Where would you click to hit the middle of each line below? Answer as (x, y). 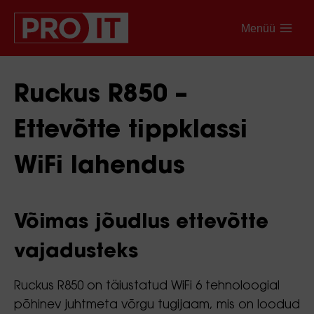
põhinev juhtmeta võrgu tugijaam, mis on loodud (157, 305)
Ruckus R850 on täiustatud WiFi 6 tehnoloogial (147, 286)
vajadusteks (76, 252)
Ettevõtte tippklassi (131, 132)
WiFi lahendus (100, 168)
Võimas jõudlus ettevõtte (141, 223)
